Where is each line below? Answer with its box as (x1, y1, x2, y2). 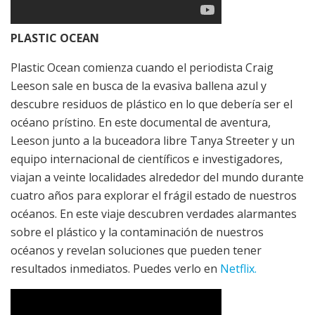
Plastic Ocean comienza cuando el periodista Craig (11, 60, 274, 76)
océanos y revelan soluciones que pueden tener (11, 243, 262, 259)
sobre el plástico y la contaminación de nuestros (11, 224, 264, 240)
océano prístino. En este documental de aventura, (11, 115, 271, 131)
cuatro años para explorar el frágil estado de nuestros (11, 188, 297, 204)
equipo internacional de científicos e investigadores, (11, 151, 283, 167)
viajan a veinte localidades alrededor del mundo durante (11, 169, 304, 186)
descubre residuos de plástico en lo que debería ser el (11, 96, 292, 112)
